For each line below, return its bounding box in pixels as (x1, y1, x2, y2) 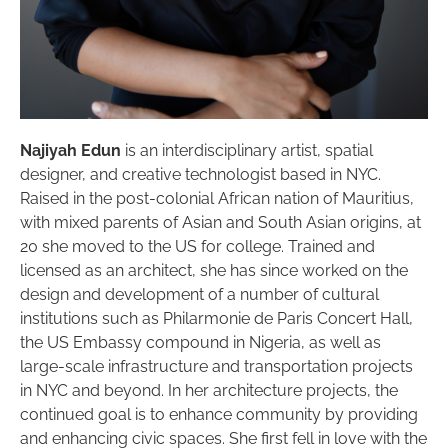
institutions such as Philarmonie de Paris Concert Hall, (20, 308, 413, 328)
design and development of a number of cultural (20, 284, 379, 304)
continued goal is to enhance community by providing (20, 404, 418, 424)
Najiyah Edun (20, 140, 121, 160)
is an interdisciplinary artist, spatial (121, 140, 373, 160)
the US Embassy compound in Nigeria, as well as (20, 332, 381, 352)
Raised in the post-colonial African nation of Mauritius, (20, 188, 414, 208)
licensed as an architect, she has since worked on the (20, 260, 408, 280)
